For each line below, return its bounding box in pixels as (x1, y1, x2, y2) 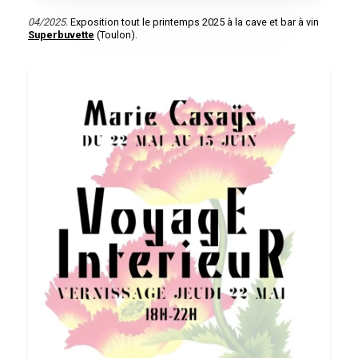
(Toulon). (94, 29, 137, 42)
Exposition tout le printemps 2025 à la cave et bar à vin (70, 16, 319, 29)
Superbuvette (28, 29, 94, 42)
